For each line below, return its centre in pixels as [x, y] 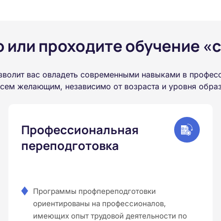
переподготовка [70, 145]
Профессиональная [80, 129]
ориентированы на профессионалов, [99, 203]
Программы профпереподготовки [94, 191]
